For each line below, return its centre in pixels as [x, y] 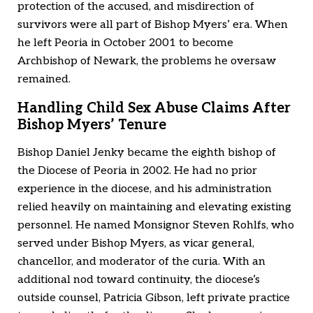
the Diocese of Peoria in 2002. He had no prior [137, 171]
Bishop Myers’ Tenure [92, 125]
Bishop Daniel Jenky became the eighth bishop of [147, 153]
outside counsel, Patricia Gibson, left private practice [154, 298]
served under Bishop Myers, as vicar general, [136, 244]
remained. [44, 80]
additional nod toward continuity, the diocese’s [139, 280]
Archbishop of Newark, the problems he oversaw [147, 61]
